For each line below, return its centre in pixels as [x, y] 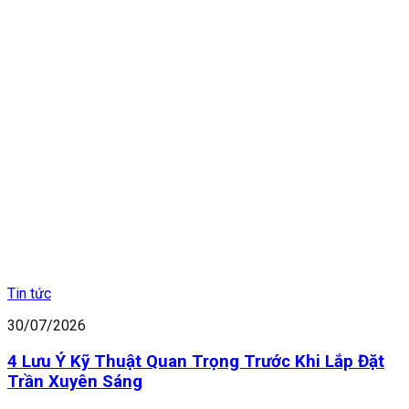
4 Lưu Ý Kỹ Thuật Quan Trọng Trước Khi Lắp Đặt [196, 361]
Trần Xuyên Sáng [75, 381]
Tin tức [29, 294]
